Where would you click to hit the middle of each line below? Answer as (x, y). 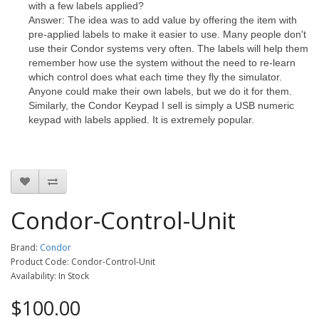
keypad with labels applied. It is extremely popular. (141, 120)
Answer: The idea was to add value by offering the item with (163, 20)
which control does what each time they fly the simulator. (155, 77)
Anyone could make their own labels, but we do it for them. (160, 91)
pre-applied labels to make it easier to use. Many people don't (167, 35)
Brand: (25, 248)
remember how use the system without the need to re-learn (162, 63)
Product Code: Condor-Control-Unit (83, 262)
